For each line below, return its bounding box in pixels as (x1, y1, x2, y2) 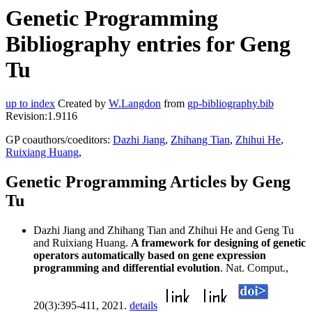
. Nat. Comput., (220, 262, 288, 274)
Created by (55, 97, 109, 110)
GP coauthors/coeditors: (6, 134, 113, 146)
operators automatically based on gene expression (33, 249, 266, 262)
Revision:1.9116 (6, 110, 77, 123)
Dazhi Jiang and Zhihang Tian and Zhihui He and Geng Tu (33, 224, 294, 237)
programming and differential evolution (33, 262, 220, 274)
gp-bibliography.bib (187, 97, 274, 110)
